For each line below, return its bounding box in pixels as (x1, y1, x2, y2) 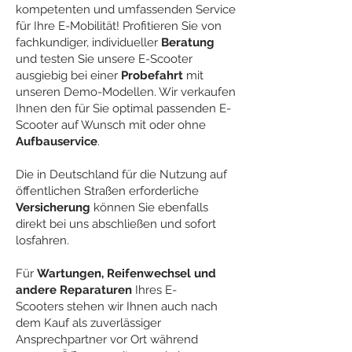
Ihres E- (132, 283, 177, 297)
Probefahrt (121, 68, 183, 82)
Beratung (161, 35, 214, 49)
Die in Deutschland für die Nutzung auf (16, 167, 227, 181)
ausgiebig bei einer (16, 68, 121, 82)
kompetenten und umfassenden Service (16, 2, 236, 16)
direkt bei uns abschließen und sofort (16, 217, 216, 231)
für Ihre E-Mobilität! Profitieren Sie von (16, 19, 222, 33)
